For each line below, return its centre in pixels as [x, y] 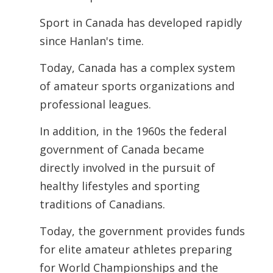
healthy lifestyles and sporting [119, 186]
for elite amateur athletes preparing [136, 249]
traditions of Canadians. [102, 204]
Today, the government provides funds [142, 231]
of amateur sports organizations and [137, 86]
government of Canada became [122, 149]
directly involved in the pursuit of [127, 168]
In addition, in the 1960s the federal [133, 131]
